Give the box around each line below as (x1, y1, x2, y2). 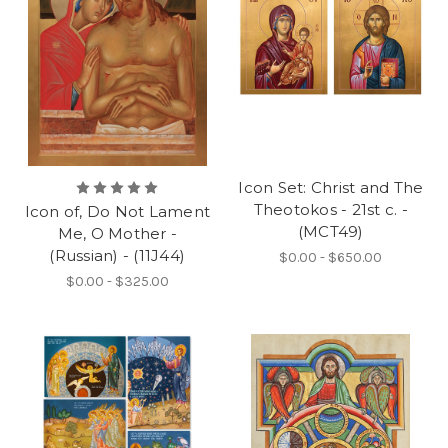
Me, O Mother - (57, 224, 177, 244)
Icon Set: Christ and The (238, 178, 424, 198)
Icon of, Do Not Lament (24, 202, 210, 222)
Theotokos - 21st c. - (253, 200, 408, 220)
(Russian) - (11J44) (49, 246, 186, 266)
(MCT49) (297, 222, 364, 242)
